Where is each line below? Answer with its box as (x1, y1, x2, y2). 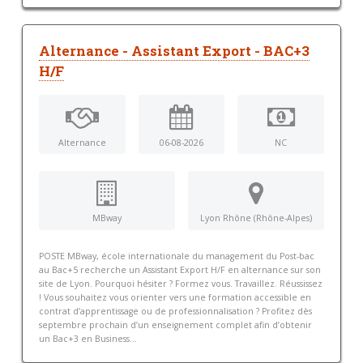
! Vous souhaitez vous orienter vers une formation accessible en (38, 292, 311, 304)
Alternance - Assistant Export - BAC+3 (38, 41, 310, 60)
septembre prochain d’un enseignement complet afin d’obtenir (38, 319, 312, 331)
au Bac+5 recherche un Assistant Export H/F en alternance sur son (38, 264, 321, 276)
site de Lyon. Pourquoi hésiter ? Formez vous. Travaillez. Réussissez (38, 278, 322, 290)
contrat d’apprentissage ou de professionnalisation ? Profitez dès (38, 305, 312, 318)
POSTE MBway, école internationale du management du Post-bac (38, 250, 314, 263)
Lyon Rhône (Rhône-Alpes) (200, 212, 313, 224)
